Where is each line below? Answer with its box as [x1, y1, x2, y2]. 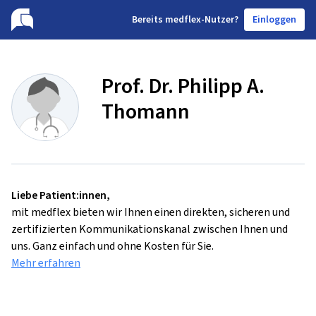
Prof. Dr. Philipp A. [102, 72, 265, 100]
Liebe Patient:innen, [11, 188, 110, 202]
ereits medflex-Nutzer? [138, 13, 238, 26]
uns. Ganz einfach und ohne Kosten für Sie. [11, 238, 214, 253]
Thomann [102, 97, 190, 126]
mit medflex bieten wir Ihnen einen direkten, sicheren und [11, 205, 290, 219]
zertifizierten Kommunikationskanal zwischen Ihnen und [11, 221, 288, 236]
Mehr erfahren [11, 255, 80, 270]
